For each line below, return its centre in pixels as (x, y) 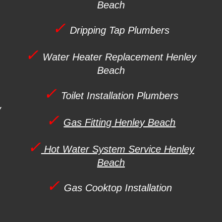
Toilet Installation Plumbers (119, 96)
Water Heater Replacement (105, 57)
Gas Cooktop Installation (118, 188)
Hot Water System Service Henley (117, 149)
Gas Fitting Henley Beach (120, 122)
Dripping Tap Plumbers (119, 30)
